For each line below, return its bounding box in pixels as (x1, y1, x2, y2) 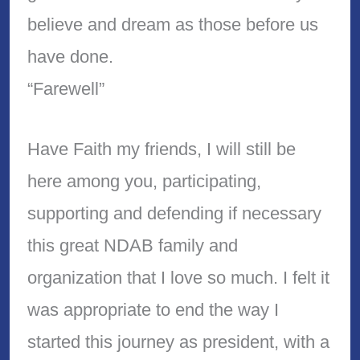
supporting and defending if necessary (27, 202, 321, 223)
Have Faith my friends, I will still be (27, 138, 296, 159)
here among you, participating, (27, 170, 261, 191)
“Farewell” (27, 78, 104, 99)
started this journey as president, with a (27, 331, 329, 352)
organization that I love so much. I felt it (27, 267, 329, 288)
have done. (27, 46, 113, 67)
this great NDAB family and (27, 235, 238, 256)
